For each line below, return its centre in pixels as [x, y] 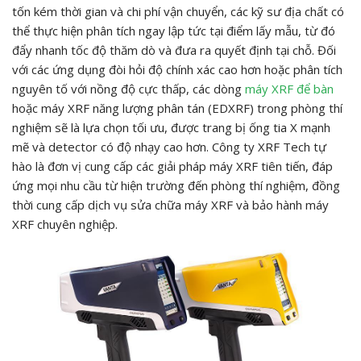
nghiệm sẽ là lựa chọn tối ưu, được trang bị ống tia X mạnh [171, 127]
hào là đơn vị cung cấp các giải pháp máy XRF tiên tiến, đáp [172, 166]
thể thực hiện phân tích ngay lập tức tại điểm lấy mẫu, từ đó [174, 30]
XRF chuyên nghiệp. [65, 224]
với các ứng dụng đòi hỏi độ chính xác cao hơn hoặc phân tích [177, 69]
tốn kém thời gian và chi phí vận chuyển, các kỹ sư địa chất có [178, 11]
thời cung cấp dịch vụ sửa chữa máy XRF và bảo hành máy [170, 204]
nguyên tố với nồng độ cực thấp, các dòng [129, 88]
